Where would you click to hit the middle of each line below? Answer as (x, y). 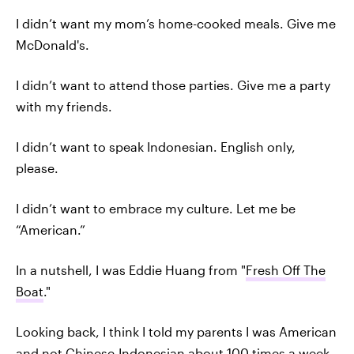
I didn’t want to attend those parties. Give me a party (173, 85)
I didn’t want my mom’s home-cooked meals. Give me (176, 23)
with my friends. (64, 106)
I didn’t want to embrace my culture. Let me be (156, 208)
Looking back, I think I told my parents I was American (176, 331)
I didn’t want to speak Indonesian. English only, (156, 147)
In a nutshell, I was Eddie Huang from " (131, 270)
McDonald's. (53, 45)
